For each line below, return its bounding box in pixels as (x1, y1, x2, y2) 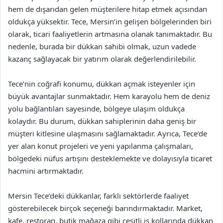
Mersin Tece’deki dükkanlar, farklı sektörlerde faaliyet (8, 191, 189, 201)
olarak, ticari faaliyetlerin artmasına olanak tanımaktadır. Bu (8, 29, 212, 39)
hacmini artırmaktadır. (8, 166, 84, 176)
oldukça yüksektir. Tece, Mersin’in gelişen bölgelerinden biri (8, 16, 212, 26)
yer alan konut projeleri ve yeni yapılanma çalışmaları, (8, 141, 193, 151)
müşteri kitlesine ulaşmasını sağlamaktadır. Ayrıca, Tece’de (8, 128, 207, 138)
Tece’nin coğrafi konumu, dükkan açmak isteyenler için (8, 79, 195, 89)
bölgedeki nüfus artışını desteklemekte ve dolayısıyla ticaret (8, 153, 212, 163)
